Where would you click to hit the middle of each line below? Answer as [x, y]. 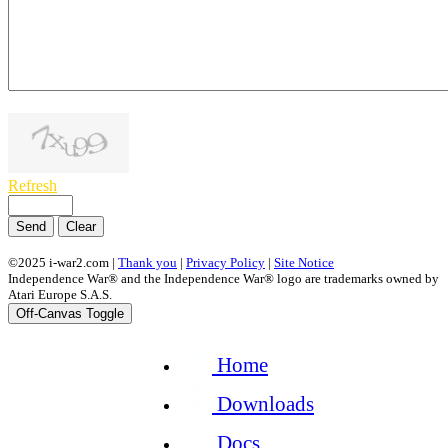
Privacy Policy [225, 262]
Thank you [147, 262]
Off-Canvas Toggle [70, 313]
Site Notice [304, 262]
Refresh [32, 185]
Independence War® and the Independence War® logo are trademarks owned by [223, 278]
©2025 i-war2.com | [63, 262]
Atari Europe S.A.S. [60, 294]
